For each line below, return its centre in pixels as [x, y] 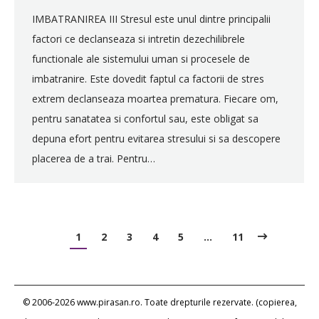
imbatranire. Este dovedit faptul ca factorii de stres [148, 79]
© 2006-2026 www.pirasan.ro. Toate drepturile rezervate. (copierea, [159, 302]
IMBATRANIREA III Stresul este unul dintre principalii [151, 19]
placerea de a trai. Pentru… [94, 158]
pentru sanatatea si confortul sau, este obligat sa [145, 119]
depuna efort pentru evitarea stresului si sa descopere [156, 138]
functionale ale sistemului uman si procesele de [141, 59]
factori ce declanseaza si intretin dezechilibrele [138, 39]
